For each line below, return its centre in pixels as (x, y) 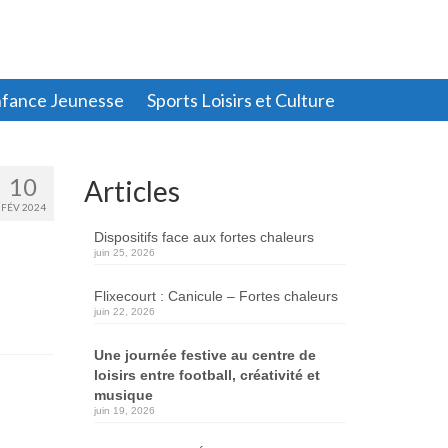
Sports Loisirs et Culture (240, 99)
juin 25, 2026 (124, 252)
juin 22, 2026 (124, 311)
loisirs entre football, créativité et (206, 374)
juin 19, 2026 (124, 410)
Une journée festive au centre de (204, 354)
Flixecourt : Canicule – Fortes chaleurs (215, 295)
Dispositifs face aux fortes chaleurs (203, 236)
